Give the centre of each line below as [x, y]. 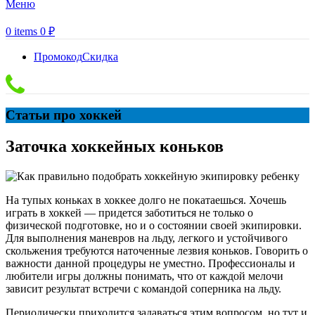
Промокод [58, 57]
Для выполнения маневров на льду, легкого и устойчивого [147, 238]
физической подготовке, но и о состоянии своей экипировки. [154, 225]
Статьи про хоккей [64, 115]
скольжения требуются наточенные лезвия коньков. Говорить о [157, 250]
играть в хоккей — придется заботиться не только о [129, 212]
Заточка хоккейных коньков [115, 146]
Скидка [100, 57]
